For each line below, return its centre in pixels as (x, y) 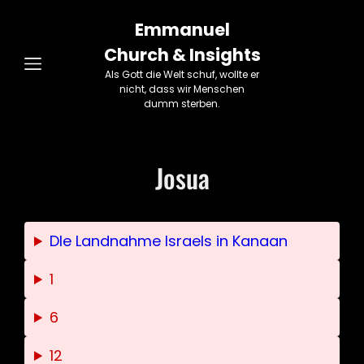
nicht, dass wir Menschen (182, 89)
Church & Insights (182, 55)
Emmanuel (182, 30)
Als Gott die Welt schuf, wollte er (182, 74)
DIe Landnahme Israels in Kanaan (169, 241)
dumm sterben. (182, 104)
